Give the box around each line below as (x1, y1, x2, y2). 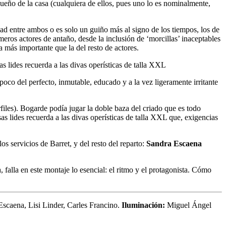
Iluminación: (122, 200, 165, 209)
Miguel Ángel (165, 200, 211, 209)
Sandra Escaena (146, 139, 202, 148)
